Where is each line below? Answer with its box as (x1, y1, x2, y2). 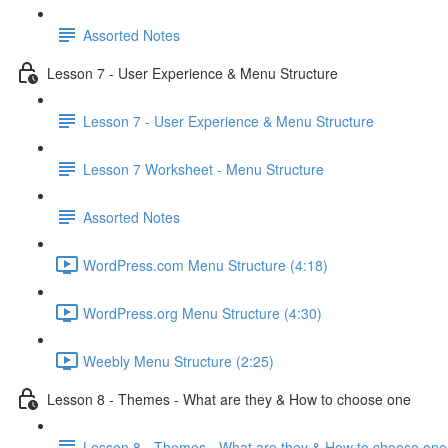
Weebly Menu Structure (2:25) (83, 350, 274, 371)
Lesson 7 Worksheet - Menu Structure (83, 158, 324, 179)
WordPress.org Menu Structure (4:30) (83, 302, 322, 323)
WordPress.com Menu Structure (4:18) (83, 254, 328, 275)
